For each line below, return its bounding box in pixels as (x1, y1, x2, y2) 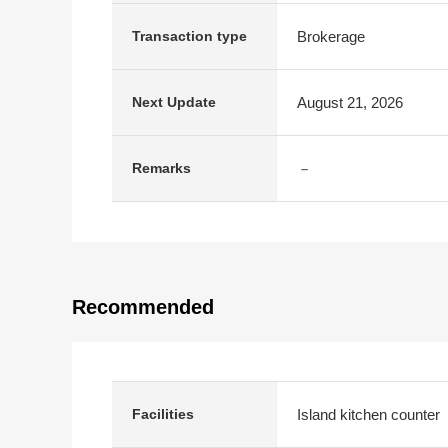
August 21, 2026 (297, 93, 403, 111)
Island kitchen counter (297, 405, 440, 423)
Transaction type (132, 28, 247, 44)
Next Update (132, 94, 216, 110)
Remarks (132, 160, 191, 176)
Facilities (132, 406, 194, 422)
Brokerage (297, 27, 365, 45)
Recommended (72, 296, 214, 318)
